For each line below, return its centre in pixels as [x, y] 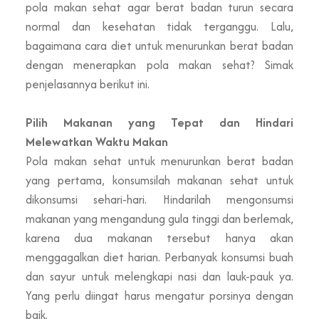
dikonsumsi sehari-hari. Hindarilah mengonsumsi [159, 199]
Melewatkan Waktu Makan [97, 141]
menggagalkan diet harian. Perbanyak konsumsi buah [159, 257]
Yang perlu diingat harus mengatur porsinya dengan [159, 295]
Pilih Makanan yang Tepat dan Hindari [159, 122]
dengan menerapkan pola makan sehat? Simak [159, 64]
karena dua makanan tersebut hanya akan [159, 237]
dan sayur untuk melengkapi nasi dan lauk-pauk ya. [159, 276]
